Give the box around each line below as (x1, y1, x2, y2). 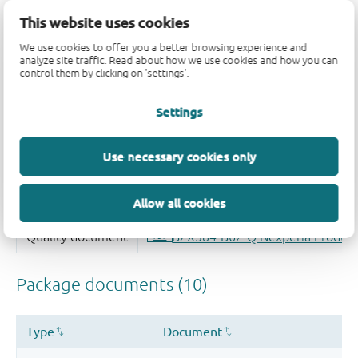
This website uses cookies (19, 13, 189, 31)
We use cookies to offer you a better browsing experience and (19, 41, 308, 54)
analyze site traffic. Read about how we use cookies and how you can (19, 54, 338, 66)
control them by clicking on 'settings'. (19, 66, 189, 79)
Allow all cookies (133, 195, 225, 210)
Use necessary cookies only (102, 149, 256, 164)
